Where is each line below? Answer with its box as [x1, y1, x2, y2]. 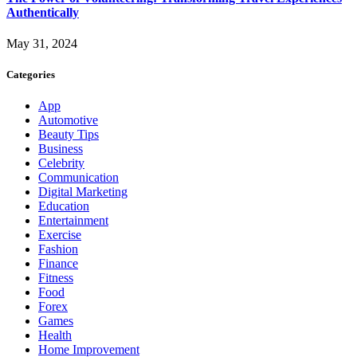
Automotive [38, 113, 98, 127]
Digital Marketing [38, 185, 127, 199]
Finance [38, 257, 78, 271]
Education [38, 199, 89, 214]
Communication [38, 171, 119, 185]
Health [38, 328, 72, 343]
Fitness [38, 271, 73, 285]
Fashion [38, 242, 78, 257]
